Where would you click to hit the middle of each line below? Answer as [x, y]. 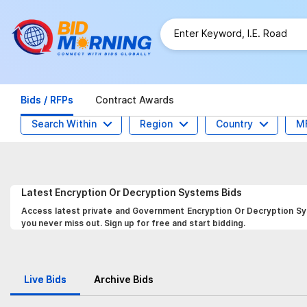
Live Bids [45, 279]
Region [156, 124]
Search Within [64, 124]
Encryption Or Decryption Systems [138, 192]
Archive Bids [124, 279]
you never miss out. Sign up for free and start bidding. [133, 223]
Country [234, 124]
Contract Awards [135, 100]
